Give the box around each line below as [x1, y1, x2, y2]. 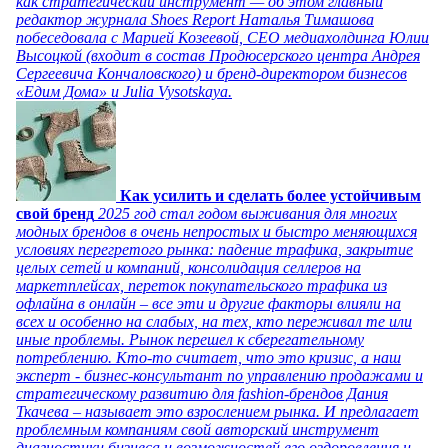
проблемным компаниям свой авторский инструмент [16, 420, 379, 438]
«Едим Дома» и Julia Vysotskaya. [16, 82, 232, 100]
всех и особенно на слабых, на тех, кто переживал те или [16, 312, 412, 330]
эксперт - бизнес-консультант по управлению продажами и [16, 366, 423, 384]
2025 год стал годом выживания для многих [98, 204, 397, 222]
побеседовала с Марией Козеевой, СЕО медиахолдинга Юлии [16, 28, 429, 46]
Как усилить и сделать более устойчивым [120, 186, 421, 204]
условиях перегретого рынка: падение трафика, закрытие [16, 240, 413, 258]
